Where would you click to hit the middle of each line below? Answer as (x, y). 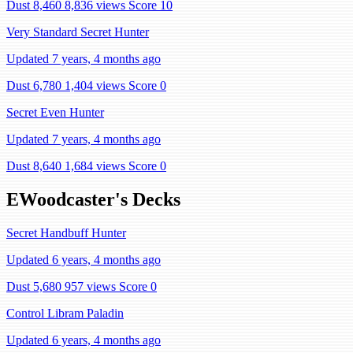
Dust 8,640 (34, 166)
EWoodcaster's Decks (93, 199)
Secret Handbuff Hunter (66, 232)
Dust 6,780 (34, 85)
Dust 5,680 (34, 286)
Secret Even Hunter (55, 112)
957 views (90, 286)
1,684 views (95, 166)
